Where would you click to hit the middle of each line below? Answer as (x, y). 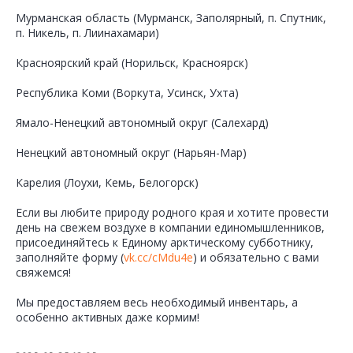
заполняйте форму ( (70, 257)
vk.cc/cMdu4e (158, 257)
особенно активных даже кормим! (108, 317)
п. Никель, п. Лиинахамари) (87, 32)
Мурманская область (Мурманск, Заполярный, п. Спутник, (171, 17)
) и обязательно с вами (256, 257)
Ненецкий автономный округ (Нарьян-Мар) (131, 152)
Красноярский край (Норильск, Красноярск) (132, 62)
